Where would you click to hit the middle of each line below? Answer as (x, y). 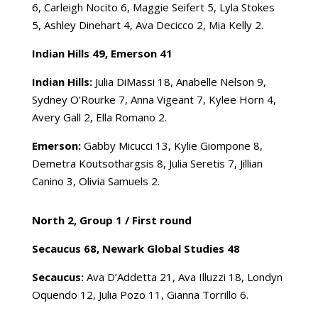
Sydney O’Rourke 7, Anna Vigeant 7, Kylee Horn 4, (154, 99)
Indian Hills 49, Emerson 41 (102, 53)
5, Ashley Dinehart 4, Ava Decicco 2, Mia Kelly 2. (147, 24)
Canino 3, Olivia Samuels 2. (95, 181)
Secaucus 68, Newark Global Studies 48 (136, 248)
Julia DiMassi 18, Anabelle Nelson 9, (179, 81)
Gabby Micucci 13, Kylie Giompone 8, (171, 145)
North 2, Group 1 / (82, 220)
